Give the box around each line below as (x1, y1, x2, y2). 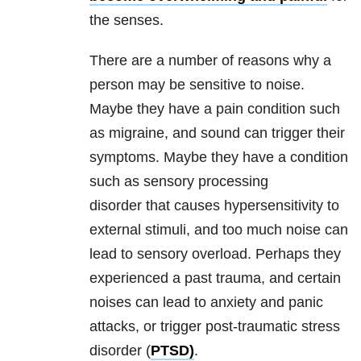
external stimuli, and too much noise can (89, 222, 348, 239)
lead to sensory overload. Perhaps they (89, 246, 341, 263)
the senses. (89, 12, 164, 29)
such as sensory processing (89, 173, 268, 190)
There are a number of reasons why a (89, 52, 331, 69)
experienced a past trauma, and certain (89, 270, 341, 287)
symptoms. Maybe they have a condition (89, 149, 348, 166)
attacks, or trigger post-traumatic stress (89, 318, 340, 335)
